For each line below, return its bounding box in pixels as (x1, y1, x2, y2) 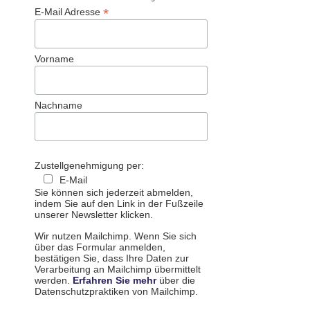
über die (156, 274, 195, 286)
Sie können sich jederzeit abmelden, (35, 187, 193, 199)
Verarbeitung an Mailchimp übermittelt (35, 263, 201, 275)
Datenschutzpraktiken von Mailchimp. (35, 285, 198, 297)
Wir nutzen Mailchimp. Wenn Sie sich (35, 230, 197, 241)
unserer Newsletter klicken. (35, 209, 153, 221)
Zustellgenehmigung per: (35, 160, 144, 172)
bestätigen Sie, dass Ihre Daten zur (35, 252, 189, 264)
